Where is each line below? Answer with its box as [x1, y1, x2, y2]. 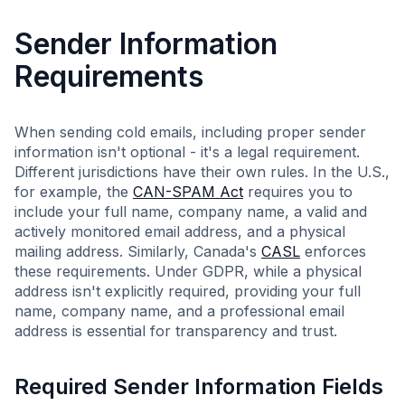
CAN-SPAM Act [133, 183, 243, 201]
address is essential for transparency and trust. [14, 322, 337, 340]
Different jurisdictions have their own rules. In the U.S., [14, 163, 390, 181]
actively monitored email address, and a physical [14, 222, 345, 240]
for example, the [14, 183, 133, 201]
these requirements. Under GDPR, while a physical [14, 262, 362, 280]
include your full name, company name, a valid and [14, 202, 367, 221]
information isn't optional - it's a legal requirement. [14, 143, 360, 161]
